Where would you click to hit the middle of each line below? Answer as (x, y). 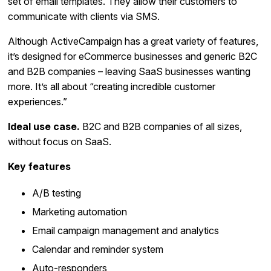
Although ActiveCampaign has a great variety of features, (133, 41)
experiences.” (38, 101)
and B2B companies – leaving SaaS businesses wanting (129, 71)
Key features (40, 166)
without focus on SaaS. (60, 141)
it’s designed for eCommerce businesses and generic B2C (133, 56)
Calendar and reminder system (98, 249)
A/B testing (57, 193)
